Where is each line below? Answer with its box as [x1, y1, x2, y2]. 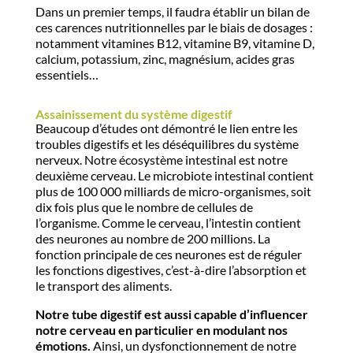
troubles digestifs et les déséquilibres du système [35, 136, 299, 151]
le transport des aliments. [35, 278, 172, 293]
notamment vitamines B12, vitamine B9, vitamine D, [35, 35, 314, 50]
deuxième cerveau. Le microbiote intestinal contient [35, 168, 314, 183]
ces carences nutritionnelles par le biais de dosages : [35, 20, 313, 35]
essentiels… [35, 67, 98, 82]
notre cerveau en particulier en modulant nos [35, 322, 288, 337]
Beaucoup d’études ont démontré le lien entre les [35, 121, 298, 136]
